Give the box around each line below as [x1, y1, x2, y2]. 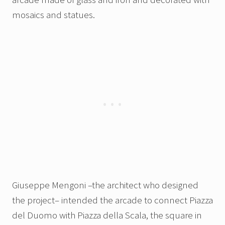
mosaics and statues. [12, 9, 95, 21]
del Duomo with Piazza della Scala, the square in [12, 209, 202, 221]
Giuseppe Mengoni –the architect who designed [12, 179, 198, 191]
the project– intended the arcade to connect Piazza [12, 194, 213, 206]
